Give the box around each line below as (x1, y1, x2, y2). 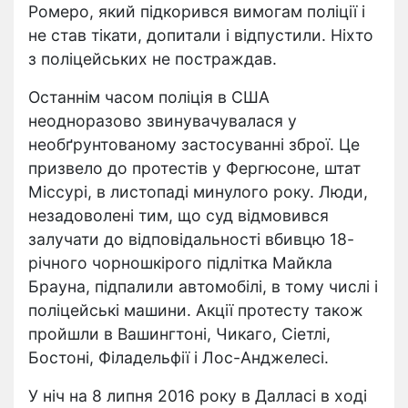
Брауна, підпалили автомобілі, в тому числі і (28, 277, 378, 296)
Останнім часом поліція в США (28, 87, 270, 107)
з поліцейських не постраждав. (28, 49, 277, 68)
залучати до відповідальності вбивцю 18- (28, 229, 354, 249)
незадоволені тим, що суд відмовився (28, 206, 329, 225)
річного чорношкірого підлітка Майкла (28, 253, 332, 272)
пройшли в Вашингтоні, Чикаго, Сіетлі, (28, 324, 331, 343)
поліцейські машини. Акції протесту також (28, 301, 363, 320)
